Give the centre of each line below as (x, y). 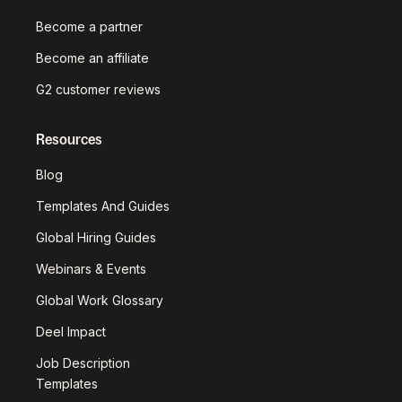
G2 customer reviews (98, 89)
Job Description (83, 363)
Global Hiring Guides (96, 237)
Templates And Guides (103, 205)
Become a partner (89, 26)
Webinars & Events (91, 268)
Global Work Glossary (100, 300)
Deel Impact (71, 331)
